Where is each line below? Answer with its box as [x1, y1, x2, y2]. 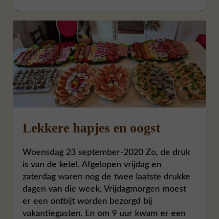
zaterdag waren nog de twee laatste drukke [22, 173, 191, 181]
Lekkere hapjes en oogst [22, 121, 161, 135]
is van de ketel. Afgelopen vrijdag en [22, 160, 162, 169]
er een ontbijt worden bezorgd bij [22, 197, 153, 206]
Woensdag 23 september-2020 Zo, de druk [22, 148, 191, 157]
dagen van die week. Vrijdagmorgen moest [22, 185, 187, 194]
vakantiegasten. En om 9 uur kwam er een [22, 209, 186, 218]
